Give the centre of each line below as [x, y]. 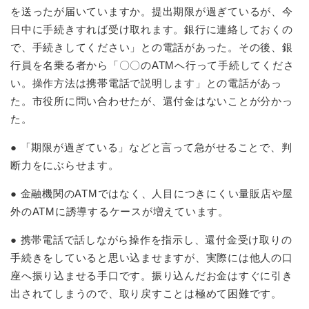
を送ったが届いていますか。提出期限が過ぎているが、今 [152, 12]
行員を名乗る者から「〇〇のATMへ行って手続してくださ [152, 66]
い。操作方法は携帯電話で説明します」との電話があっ [146, 83]
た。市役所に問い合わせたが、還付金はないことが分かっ [152, 101]
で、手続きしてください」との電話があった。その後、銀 [152, 48]
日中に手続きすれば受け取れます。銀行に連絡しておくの [152, 30]
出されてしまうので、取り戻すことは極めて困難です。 [146, 294]
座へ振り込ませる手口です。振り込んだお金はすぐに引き [152, 276]
